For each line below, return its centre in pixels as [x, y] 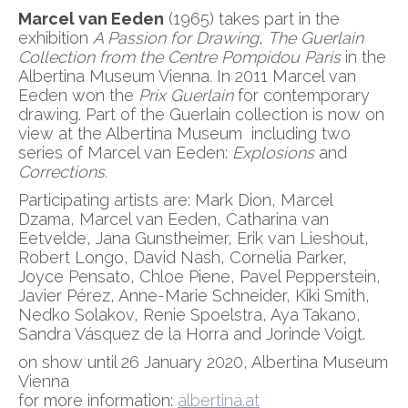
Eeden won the [78, 95]
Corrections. [63, 172]
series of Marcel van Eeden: [125, 153]
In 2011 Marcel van [286, 76]
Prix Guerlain [186, 95]
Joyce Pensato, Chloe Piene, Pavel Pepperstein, [199, 276]
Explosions [273, 153]
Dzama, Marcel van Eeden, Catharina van [173, 219]
